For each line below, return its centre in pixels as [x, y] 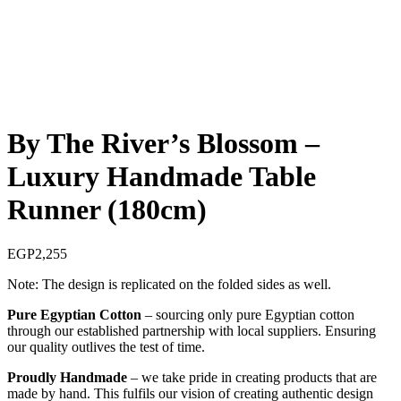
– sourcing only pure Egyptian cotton [248, 314]
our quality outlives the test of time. [106, 346]
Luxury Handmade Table [162, 177]
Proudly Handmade [67, 377]
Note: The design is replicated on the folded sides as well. [169, 284]
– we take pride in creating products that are [252, 377]
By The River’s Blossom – [163, 144]
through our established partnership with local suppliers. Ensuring [192, 330]
